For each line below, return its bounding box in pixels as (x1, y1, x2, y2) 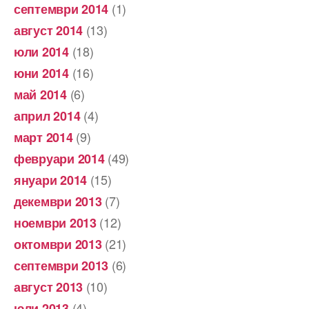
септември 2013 (14, 256, 109, 275)
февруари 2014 (14, 149, 105, 168)
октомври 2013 (14, 235, 102, 253)
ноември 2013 (14, 213, 97, 232)
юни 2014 (14, 63, 69, 82)
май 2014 (14, 85, 67, 103)
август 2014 (14, 21, 83, 39)
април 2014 (14, 106, 81, 125)
